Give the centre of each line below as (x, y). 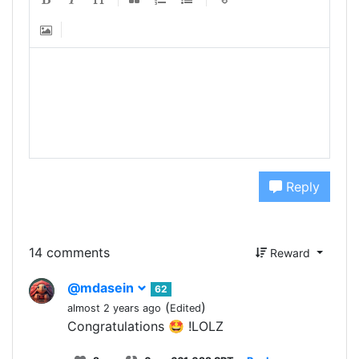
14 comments (69, 253)
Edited (186, 308)
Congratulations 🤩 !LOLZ (145, 326)
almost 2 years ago (114, 308)
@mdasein (102, 287)
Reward (290, 252)
